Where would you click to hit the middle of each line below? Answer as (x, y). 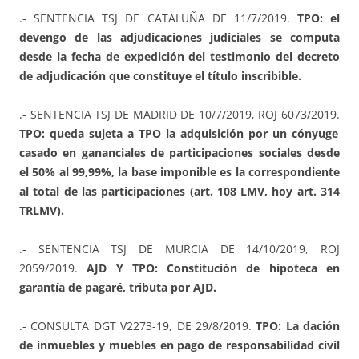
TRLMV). (42, 211)
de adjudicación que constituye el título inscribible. (160, 76)
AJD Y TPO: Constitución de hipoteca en (214, 268)
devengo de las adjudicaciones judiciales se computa (179, 38)
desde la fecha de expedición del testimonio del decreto (179, 57)
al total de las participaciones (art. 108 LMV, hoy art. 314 (179, 192)
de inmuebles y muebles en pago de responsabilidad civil (179, 345)
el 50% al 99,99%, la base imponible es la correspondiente (179, 172)
